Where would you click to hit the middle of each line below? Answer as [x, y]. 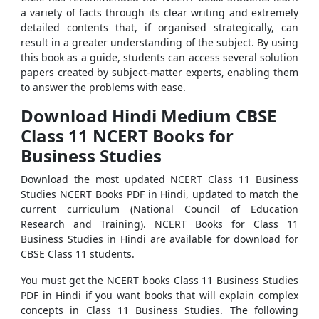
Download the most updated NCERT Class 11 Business [159, 179]
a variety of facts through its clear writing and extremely [159, 12]
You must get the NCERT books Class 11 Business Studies [159, 280]
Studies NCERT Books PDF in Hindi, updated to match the [159, 194]
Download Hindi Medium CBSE [148, 116]
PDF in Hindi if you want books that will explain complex [159, 295]
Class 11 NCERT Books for [127, 136]
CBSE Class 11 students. [78, 254]
